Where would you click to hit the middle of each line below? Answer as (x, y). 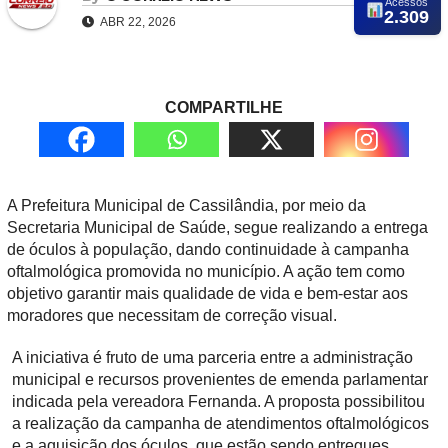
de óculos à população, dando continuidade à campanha (208, 250)
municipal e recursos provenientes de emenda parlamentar (220, 380)
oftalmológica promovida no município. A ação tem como (206, 272)
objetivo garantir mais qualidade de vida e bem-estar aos (207, 294)
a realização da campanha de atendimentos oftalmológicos (220, 424)
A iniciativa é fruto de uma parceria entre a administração (212, 358)
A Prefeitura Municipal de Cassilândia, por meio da (186, 206)
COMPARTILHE (224, 108)
